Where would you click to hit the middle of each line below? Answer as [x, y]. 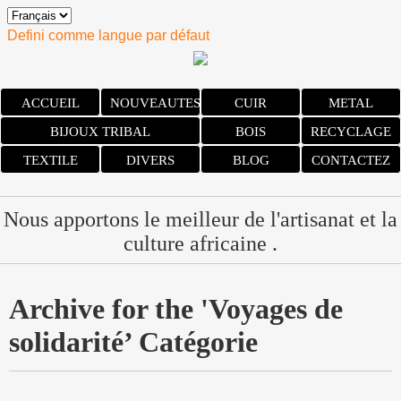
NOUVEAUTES [155, 103]
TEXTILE [50, 160]
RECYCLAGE [351, 132]
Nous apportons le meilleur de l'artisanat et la [200, 219]
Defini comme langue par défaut [108, 35]
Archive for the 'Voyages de [176, 309]
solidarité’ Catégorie [133, 342]
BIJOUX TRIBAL [100, 132]
